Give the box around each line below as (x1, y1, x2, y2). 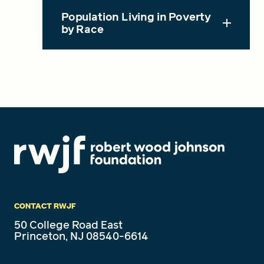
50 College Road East (14, 217, 123, 232)
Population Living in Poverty (61, 9, 211, 24)
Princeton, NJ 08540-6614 (14, 228, 148, 243)
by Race (61, 21, 104, 37)
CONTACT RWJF (14, 200, 76, 211)
